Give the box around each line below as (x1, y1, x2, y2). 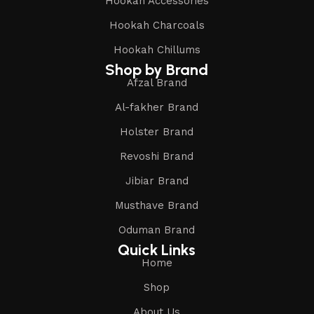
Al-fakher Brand (115, 101, 199, 114)
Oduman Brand (118, 224, 196, 237)
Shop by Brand (105, 60, 209, 80)
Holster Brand (120, 125, 194, 139)
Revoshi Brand (120, 150, 194, 163)
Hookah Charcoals (109, 19, 205, 32)
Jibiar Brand (125, 175, 189, 188)
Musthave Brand (115, 199, 199, 212)
